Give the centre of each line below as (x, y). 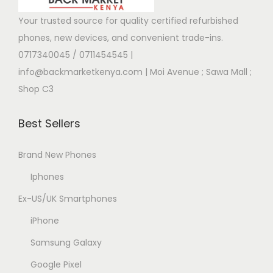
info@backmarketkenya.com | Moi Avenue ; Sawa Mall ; (135, 72)
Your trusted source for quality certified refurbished (128, 20)
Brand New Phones (57, 154)
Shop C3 (36, 89)
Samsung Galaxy (66, 242)
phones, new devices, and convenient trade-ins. (121, 37)
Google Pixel (56, 264)
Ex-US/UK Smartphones (68, 198)
